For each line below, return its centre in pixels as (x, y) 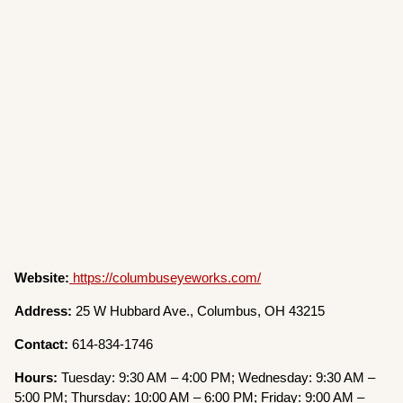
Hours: (38, 378)
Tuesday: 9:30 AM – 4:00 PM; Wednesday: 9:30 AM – (219, 378)
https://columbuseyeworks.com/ (166, 278)
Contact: (42, 345)
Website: (42, 278)
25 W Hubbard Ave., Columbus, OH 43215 (201, 311)
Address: (45, 311)
